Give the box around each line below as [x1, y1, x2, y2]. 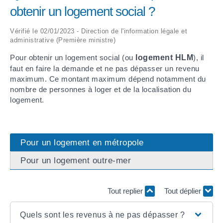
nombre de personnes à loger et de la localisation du [10, 85, 191, 94]
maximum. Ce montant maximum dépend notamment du [10, 75, 206, 84]
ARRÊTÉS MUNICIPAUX [10, 16, 89, 27]
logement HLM [135, 53, 193, 62]
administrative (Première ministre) [10, 36, 115, 44]
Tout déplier [164, 186, 203, 195]
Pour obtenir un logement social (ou [10, 53, 135, 62]
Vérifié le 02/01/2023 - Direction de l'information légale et [10, 27, 187, 35]
